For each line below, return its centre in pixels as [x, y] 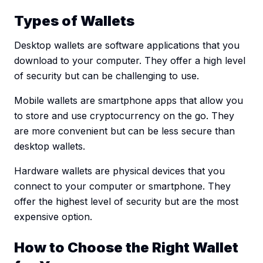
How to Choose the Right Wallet [126, 248]
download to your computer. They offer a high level [130, 61]
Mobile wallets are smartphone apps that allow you [129, 101]
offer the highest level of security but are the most [126, 202]
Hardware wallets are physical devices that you [119, 171]
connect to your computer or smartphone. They [122, 186]
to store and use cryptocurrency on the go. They [124, 116]
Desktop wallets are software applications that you [127, 45]
